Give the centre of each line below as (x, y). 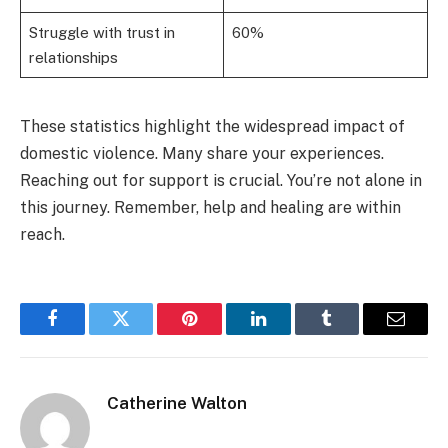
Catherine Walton (177, 403)
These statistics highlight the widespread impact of (212, 127)
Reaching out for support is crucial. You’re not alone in (221, 181)
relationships (73, 58)
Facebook (85, 333)
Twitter (145, 333)
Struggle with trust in (101, 33)
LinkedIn (289, 333)
